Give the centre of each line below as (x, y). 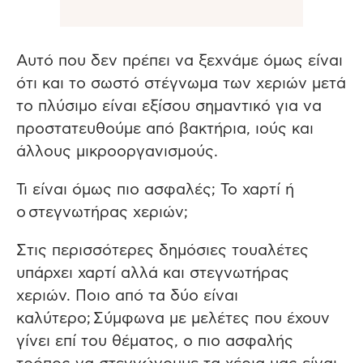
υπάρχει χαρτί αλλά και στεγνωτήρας (153, 273)
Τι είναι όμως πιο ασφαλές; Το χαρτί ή (155, 190)
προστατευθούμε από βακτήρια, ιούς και (165, 129)
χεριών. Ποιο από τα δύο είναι (127, 296)
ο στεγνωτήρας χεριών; (102, 212)
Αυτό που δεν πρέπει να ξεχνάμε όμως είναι (179, 61)
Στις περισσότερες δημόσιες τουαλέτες (162, 250)
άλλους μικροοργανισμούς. (117, 152)
